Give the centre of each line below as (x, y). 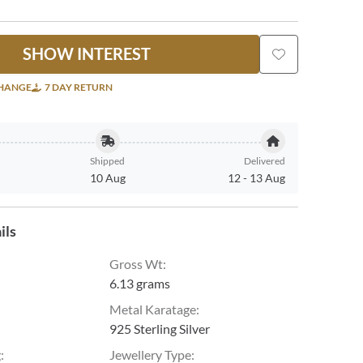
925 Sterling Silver (160, 329)
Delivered (265, 161)
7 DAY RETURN (79, 87)
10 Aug (107, 178)
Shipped (108, 161)
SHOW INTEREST (87, 54)
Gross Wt (137, 264)
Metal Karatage (153, 309)
